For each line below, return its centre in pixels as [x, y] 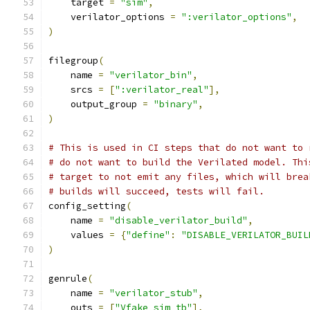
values [79, 235]
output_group [95, 104]
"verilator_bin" [151, 75]
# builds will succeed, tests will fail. [156, 191]
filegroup [73, 61]
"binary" [176, 104]
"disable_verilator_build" [179, 220]
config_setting [87, 206]
